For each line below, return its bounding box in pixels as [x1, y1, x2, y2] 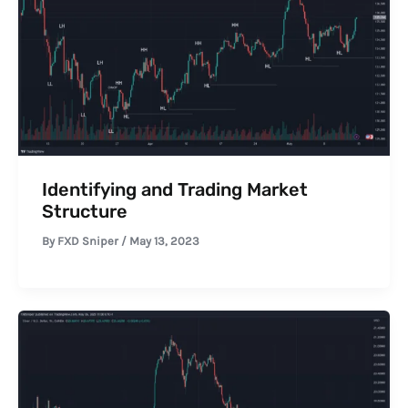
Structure [41, 200, 127, 223]
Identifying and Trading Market [41, 178, 308, 201]
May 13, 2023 [128, 234, 199, 249]
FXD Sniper [56, 234, 121, 249]
